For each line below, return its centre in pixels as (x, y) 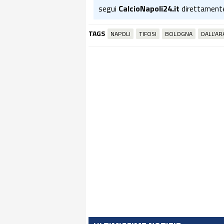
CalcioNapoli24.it (149, 8)
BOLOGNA (179, 34)
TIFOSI (148, 34)
